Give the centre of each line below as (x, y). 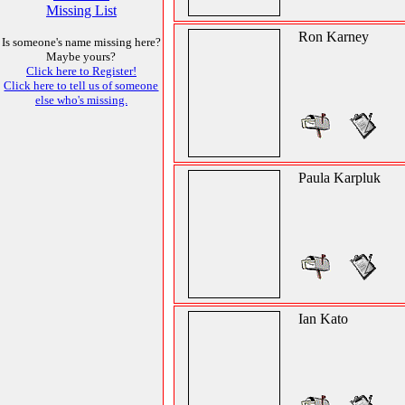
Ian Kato (323, 319)
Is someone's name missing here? (81, 42)
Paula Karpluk (339, 178)
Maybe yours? (81, 57)
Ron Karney (334, 37)
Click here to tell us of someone (81, 85)
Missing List (81, 10)
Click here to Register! (81, 71)
